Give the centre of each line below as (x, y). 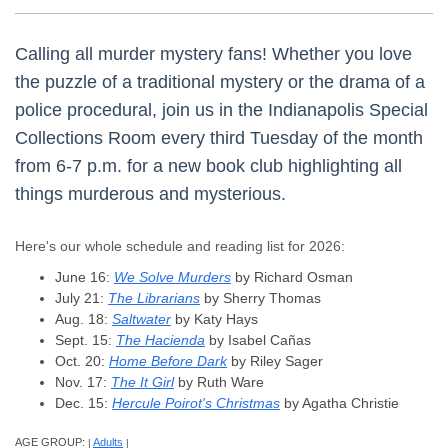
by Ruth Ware (219, 381)
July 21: (81, 297)
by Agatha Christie (339, 402)
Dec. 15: (83, 402)
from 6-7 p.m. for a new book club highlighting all (208, 166)
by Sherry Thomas (260, 297)
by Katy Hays (214, 318)
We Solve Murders (172, 276)
